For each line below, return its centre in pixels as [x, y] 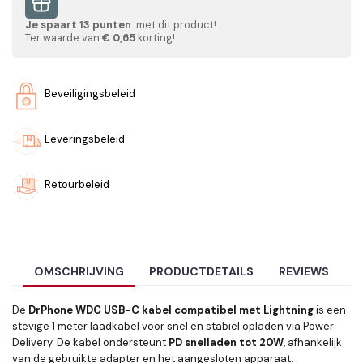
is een [330, 310]
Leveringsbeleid [85, 139]
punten [112, 25]
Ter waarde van [64, 38]
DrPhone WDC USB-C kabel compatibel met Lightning [171, 310]
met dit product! [175, 25]
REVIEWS [304, 272]
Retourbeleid [77, 184]
